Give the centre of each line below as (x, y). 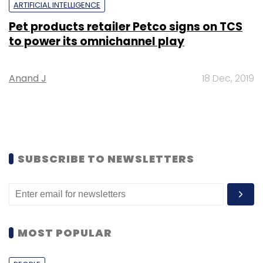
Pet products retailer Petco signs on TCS (126, 26)
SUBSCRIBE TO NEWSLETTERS (106, 159)
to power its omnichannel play (97, 41)
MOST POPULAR (65, 232)
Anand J (28, 78)
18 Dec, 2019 (228, 78)
